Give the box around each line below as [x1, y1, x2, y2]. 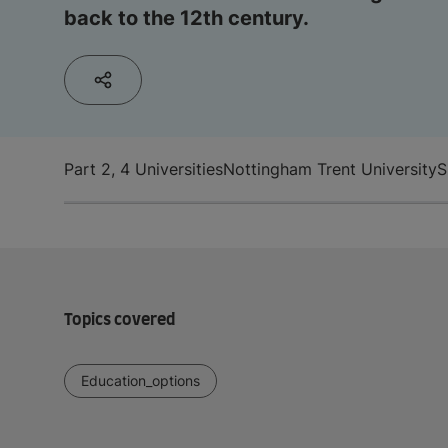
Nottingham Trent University [223, 158, 437, 179]
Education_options [81, 371, 200, 389]
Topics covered [64, 311, 175, 328]
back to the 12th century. [64, 5, 309, 30]
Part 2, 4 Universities [64, 158, 223, 179]
